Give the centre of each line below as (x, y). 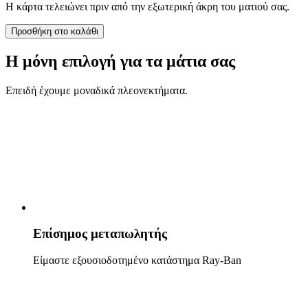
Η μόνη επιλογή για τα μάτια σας (120, 61)
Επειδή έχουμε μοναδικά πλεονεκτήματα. (97, 90)
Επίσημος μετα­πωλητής (100, 234)
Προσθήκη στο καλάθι (55, 31)
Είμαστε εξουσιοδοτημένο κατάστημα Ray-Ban (137, 261)
